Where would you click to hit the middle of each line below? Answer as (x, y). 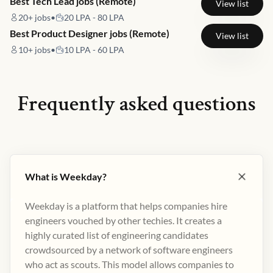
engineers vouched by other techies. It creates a (123, 220)
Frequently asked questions (136, 104)
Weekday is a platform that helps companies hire (126, 206)
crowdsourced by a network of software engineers (129, 250)
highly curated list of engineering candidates (117, 235)
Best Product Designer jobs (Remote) (90, 33)
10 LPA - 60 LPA (94, 50)
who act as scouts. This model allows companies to (129, 264)
